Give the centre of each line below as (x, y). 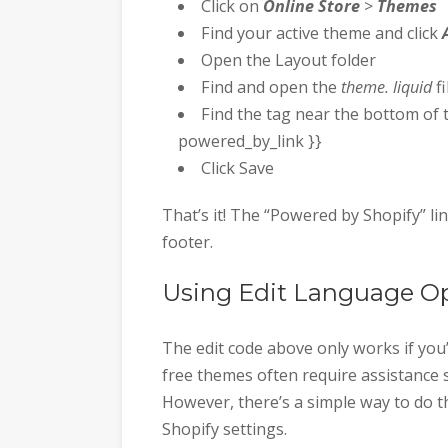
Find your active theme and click (322, 33)
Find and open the (271, 87)
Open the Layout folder (289, 60)
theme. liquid (387, 87)
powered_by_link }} (250, 141)
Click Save (238, 168)
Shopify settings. (224, 429)
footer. (187, 241)
